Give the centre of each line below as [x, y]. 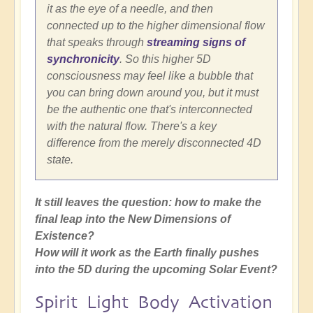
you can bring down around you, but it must [153, 93]
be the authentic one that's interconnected [150, 110]
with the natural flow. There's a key [132, 126]
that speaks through [97, 43]
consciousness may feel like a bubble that [150, 76]
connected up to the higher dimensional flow [156, 26]
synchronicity [83, 59]
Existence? [65, 236]
